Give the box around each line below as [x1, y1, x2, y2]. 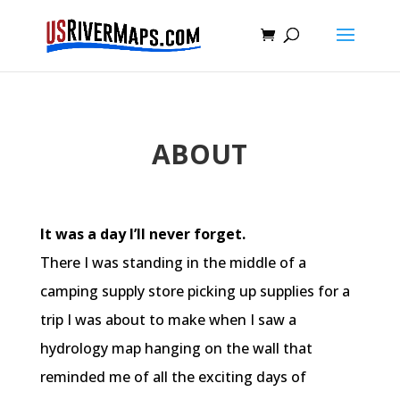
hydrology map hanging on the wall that [39, 338, 312, 358]
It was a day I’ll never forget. [39, 224, 246, 244]
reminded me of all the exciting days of [39, 367, 306, 387]
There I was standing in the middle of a [39, 253, 306, 272]
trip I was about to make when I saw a [39, 310, 296, 329]
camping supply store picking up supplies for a [39, 281, 350, 301]
